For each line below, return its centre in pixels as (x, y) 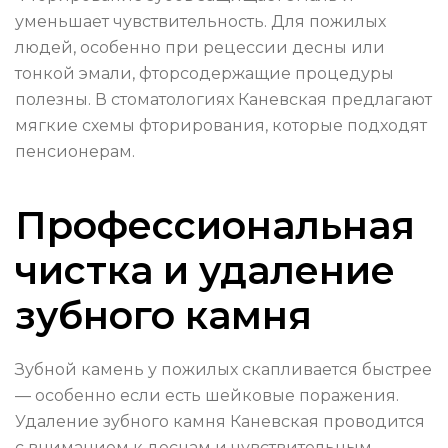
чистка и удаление (205, 271)
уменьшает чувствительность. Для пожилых (200, 22)
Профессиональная (215, 226)
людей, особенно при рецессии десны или (200, 48)
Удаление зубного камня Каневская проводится (220, 422)
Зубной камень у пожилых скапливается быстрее (223, 370)
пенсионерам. (75, 152)
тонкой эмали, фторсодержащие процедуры (204, 74)
